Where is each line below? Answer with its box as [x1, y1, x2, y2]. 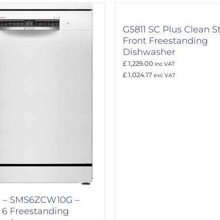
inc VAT [153, 60, 175, 67]
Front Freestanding [123, 35, 208, 46]
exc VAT [152, 72, 175, 79]
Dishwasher [123, 46, 175, 57]
